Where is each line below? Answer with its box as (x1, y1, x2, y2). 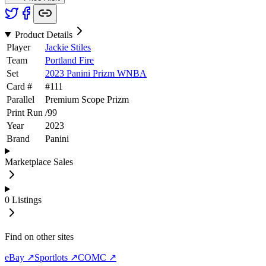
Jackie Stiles (45, 42, 91, 52)
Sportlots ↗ (34, 252, 78, 262)
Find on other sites (5, 231, 74, 242)
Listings (12, 194, 42, 205)
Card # (7, 81, 32, 91)
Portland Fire (45, 55, 94, 65)
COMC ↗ (78, 252, 116, 262)
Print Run (7, 107, 43, 118)
